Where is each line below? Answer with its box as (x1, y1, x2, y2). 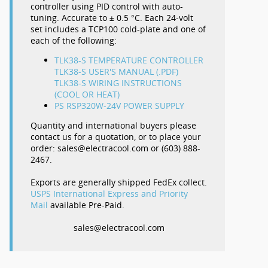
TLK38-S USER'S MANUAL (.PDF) (54, 65, 178, 77)
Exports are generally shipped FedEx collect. (31, 176, 207, 188)
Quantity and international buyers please (31, 119, 196, 131)
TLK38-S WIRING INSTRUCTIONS (54, 77, 182, 89)
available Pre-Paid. (48, 199, 124, 211)
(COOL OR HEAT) (54, 88, 120, 100)
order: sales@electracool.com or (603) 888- (31, 142, 200, 154)
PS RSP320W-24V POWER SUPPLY (54, 99, 184, 111)
